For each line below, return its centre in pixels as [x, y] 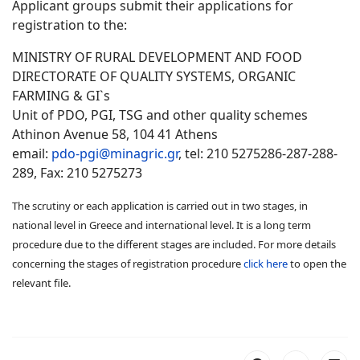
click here [266, 264]
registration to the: [70, 25]
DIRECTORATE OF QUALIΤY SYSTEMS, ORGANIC [154, 76]
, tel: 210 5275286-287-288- [258, 153]
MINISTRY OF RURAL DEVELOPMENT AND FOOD [157, 57]
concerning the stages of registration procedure [128, 264]
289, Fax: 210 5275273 [77, 173]
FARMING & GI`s [61, 96]
